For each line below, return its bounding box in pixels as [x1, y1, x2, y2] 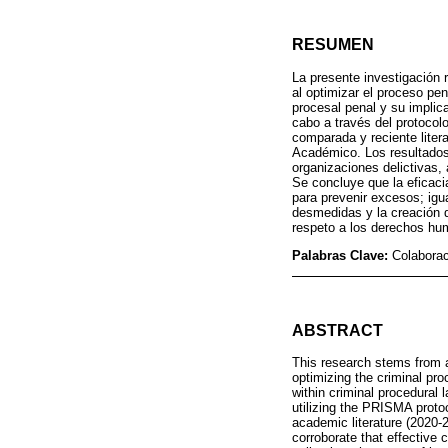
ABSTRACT [292, 321, 383, 339]
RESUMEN [292, 36, 374, 54]
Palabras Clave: [292, 247, 392, 263]
